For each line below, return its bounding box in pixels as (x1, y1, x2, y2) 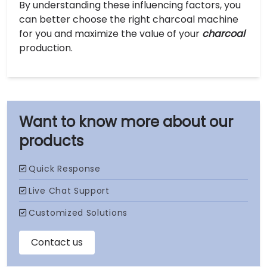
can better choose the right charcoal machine (19, 12, 238, 26)
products (19, 131, 83, 151)
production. (19, 41, 73, 55)
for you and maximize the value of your (19, 26, 202, 41)
